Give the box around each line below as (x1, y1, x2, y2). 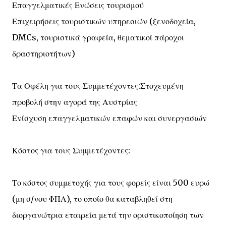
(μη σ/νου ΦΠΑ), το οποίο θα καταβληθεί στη (12, 194, 173, 204)
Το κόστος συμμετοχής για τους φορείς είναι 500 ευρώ (12, 178, 209, 188)
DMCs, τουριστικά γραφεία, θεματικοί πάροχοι (12, 32, 184, 42)
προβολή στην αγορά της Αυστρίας (12, 97, 137, 107)
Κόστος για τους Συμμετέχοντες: (12, 145, 130, 155)
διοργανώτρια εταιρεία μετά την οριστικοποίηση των (12, 210, 204, 220)
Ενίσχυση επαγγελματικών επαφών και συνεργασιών (12, 113, 207, 123)
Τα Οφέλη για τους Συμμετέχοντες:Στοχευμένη (12, 81, 184, 91)
